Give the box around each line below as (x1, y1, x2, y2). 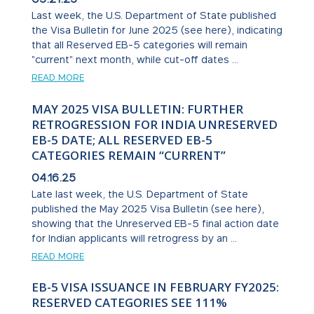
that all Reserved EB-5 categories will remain (31, 38, 247, 50)
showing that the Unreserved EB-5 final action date (31, 217, 279, 229)
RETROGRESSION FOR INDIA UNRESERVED (31, 116, 278, 132)
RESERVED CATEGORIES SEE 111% (31, 294, 227, 311)
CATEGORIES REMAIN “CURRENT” (31, 146, 226, 163)
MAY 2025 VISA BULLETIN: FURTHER (31, 100, 243, 117)
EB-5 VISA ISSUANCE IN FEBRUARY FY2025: (31, 279, 279, 296)
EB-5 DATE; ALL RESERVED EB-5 (31, 131, 212, 148)
